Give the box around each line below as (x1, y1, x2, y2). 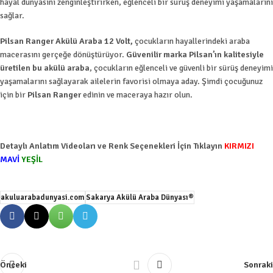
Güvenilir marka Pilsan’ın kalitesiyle (126, 49, 264, 60)
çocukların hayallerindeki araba (133, 35, 250, 46)
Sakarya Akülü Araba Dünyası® (86, 192, 194, 202)
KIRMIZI (224, 140, 254, 151)
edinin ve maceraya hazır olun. (81, 89, 193, 100)
